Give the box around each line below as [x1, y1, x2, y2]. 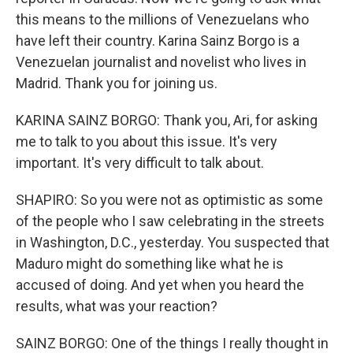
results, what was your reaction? [16, 298, 217, 314]
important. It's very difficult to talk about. [16, 154, 264, 171]
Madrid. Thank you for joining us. [16, 75, 217, 91]
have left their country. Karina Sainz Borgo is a [16, 32, 299, 49]
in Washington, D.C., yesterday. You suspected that [16, 234, 329, 251]
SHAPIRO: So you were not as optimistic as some [16, 191, 323, 208]
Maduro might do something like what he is [16, 255, 284, 272]
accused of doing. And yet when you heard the [16, 277, 304, 293]
